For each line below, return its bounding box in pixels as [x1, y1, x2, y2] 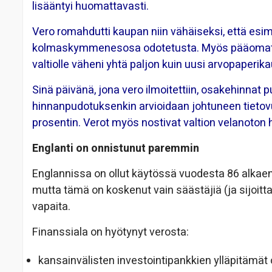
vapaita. [32, 199, 70, 216]
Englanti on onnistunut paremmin [32, 140, 199, 157]
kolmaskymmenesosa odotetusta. [32, 40, 199, 57]
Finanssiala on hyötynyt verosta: [32, 224, 189, 241]
